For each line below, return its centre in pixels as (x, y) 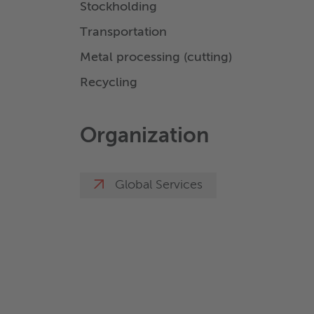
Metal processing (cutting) (156, 58)
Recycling (109, 83)
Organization (144, 137)
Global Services (159, 185)
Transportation (123, 33)
